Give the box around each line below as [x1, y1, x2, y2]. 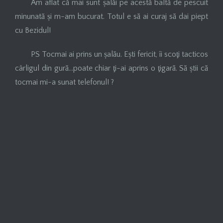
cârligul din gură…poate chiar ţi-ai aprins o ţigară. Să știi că [15, 63, 208, 73]
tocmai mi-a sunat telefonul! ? [15, 77, 114, 87]
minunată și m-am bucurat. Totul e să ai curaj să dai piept [15, 11, 208, 21]
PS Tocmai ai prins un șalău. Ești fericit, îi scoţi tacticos [31, 49, 208, 59]
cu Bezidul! [15, 25, 51, 35]
